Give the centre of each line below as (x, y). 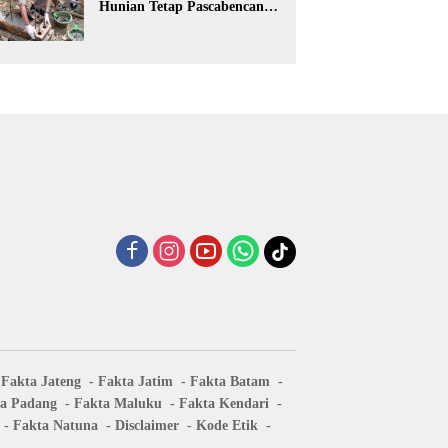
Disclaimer (147, 426)
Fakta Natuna (55, 426)
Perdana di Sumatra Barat (180, 25)
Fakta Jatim (135, 382)
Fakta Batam (230, 382)
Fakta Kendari (224, 404)
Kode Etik (227, 426)
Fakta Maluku (118, 404)
